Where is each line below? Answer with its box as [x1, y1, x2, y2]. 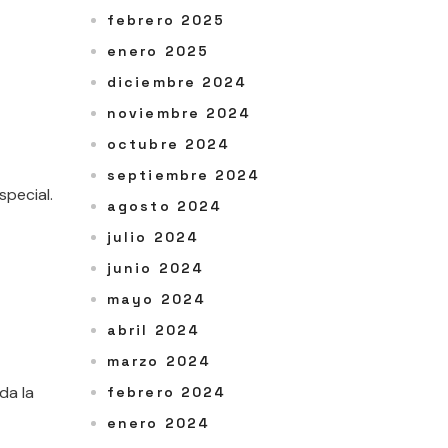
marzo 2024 [107, 352, 211, 371]
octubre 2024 [107, 135, 231, 154]
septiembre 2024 [107, 166, 261, 185]
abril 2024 [107, 321, 200, 340]
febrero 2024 [107, 383, 227, 402]
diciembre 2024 [107, 73, 248, 92]
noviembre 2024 [107, 104, 252, 123]
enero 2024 [107, 414, 210, 433]
